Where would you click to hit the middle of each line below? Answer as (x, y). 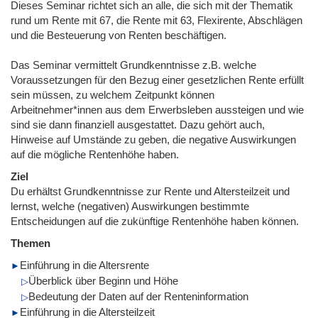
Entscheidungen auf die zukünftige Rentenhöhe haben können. (155, 221)
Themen (31, 243)
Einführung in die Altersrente (84, 265)
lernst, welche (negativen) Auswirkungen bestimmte (130, 206)
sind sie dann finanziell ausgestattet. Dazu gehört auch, (138, 124)
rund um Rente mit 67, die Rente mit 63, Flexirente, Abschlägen (157, 20)
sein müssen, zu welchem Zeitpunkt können (113, 94)
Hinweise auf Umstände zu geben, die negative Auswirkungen (153, 139)
